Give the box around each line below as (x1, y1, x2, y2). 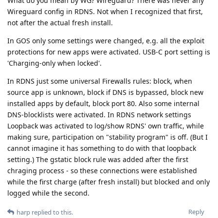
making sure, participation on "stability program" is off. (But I (7, 132, 208, 142)
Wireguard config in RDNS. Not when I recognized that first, (7, 7, 203, 17)
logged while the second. (7, 188, 90, 198)
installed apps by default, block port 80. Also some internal (7, 99, 200, 109)
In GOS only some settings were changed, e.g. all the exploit (7, 36, 204, 46)
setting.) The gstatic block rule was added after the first (7, 155, 188, 164)
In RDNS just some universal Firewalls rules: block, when (7, 76, 192, 86)
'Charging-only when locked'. (7, 58, 102, 68)
